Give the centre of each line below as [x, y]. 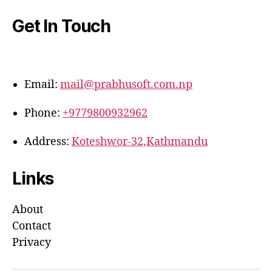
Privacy [32, 243]
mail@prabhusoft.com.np [126, 85]
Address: [48, 142]
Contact [32, 226]
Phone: [43, 113]
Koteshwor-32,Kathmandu [140, 142]
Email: [42, 85]
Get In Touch [62, 26]
